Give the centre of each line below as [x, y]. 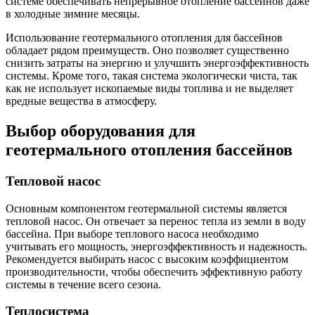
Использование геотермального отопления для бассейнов [144, 38]
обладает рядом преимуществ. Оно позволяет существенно [147, 51]
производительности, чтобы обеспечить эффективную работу [154, 271]
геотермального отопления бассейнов [149, 150]
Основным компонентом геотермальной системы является [146, 208]
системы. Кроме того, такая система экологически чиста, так [152, 76]
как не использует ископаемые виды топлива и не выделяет [149, 89]
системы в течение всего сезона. [83, 284]
